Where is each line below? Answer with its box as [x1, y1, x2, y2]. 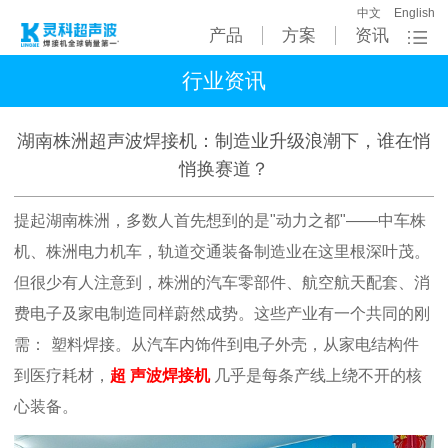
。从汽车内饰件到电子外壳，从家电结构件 [115, 336, 419, 354]
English [394, 5, 435, 19]
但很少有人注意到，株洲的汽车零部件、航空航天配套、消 [14, 274, 430, 292]
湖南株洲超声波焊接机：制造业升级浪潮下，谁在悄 [17, 131, 431, 152]
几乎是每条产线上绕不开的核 [214, 367, 422, 385]
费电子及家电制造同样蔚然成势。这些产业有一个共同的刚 [14, 305, 430, 323]
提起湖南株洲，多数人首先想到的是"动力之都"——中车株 [14, 212, 426, 230]
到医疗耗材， [14, 367, 110, 385]
